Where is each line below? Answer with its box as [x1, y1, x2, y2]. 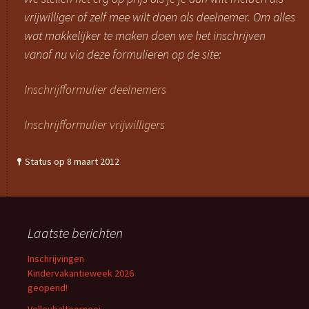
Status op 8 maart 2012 [25, 155, 119, 168]
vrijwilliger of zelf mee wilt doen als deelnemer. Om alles [24, 9, 295, 25]
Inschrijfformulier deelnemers [24, 81, 166, 97]
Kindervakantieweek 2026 [28, 267, 134, 279]
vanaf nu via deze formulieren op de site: [24, 46, 221, 62]
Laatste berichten [28, 224, 123, 241]
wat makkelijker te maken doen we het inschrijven [24, 28, 266, 43]
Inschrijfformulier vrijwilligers [24, 117, 165, 132]
